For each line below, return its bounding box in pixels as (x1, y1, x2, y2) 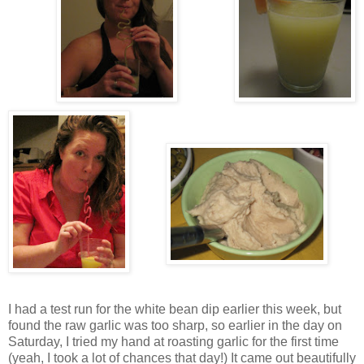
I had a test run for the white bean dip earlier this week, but (8, 302, 341, 317)
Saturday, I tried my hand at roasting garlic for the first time (8, 335, 339, 349)
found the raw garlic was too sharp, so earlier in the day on (8, 318, 342, 333)
